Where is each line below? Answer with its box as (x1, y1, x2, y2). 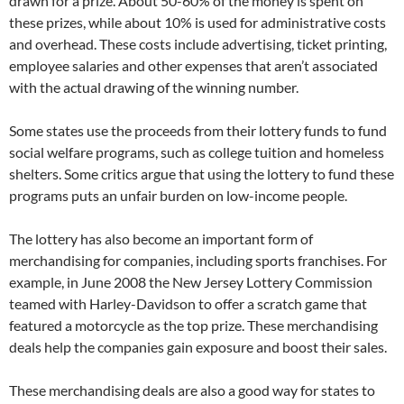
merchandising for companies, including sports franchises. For (9, 252, 387, 269)
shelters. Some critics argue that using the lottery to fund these (9, 165, 394, 182)
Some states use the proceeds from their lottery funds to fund (9, 122, 387, 139)
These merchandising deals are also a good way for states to (9, 381, 375, 399)
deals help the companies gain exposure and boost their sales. (9, 338, 387, 355)
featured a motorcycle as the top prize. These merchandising (9, 317, 378, 334)
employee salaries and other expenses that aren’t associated (9, 57, 378, 74)
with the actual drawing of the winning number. (9, 78, 298, 96)
